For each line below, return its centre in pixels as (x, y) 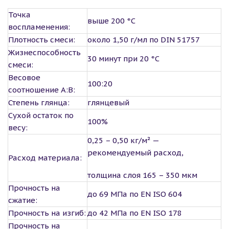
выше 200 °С (111, 21)
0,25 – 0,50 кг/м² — (123, 140)
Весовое (24, 77)
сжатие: (23, 200)
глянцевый (108, 102)
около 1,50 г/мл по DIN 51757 (144, 40)
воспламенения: (39, 27)
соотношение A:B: (42, 90)
